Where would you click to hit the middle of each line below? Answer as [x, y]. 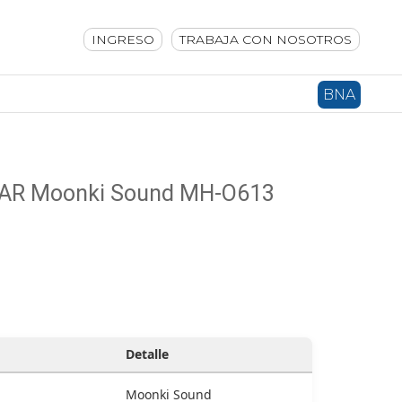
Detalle [147, 354]
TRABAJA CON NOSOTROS [266, 39]
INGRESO [123, 39]
